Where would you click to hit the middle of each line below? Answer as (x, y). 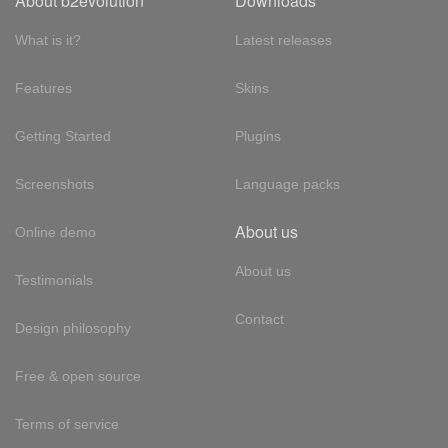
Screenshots (54, 184)
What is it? (48, 40)
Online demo (55, 232)
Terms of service (67, 424)
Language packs (287, 184)
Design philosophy (73, 328)
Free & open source (78, 376)
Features (43, 88)
